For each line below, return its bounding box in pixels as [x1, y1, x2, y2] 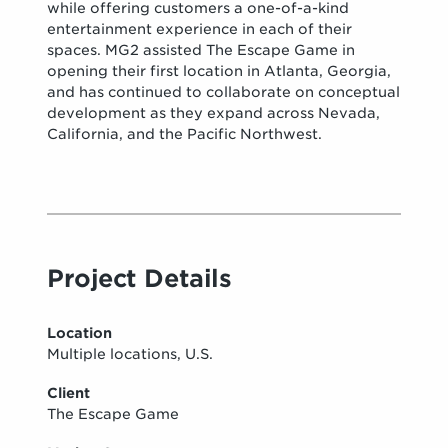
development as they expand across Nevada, [47, 104, 381, 121]
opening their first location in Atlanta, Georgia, [47, 62, 392, 79]
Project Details [47, 263, 232, 293]
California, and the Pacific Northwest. [47, 125, 323, 142]
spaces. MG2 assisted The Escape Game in [47, 41, 356, 58]
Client [47, 384, 91, 401]
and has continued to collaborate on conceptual [47, 83, 401, 100]
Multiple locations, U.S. [47, 345, 214, 362]
